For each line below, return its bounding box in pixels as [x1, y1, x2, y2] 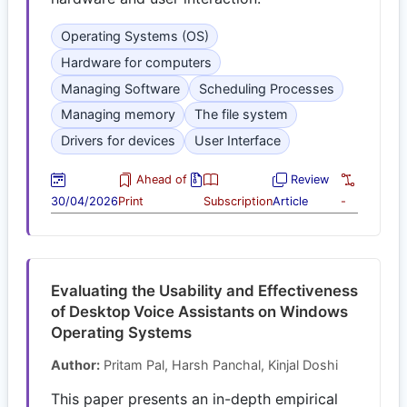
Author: [51, 357, 100, 373]
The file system [194, 106, 288, 123]
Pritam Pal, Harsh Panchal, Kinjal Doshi [100, 357, 338, 373]
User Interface [194, 133, 281, 149]
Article [272, 194, 308, 208]
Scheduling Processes [198, 80, 334, 96]
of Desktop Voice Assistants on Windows [51, 302, 348, 321]
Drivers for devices [60, 133, 175, 149]
